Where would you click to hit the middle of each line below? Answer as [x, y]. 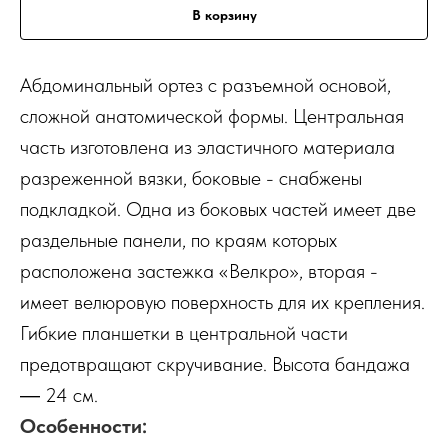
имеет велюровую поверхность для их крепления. [222, 301]
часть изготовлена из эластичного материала [207, 146]
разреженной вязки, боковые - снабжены [191, 177]
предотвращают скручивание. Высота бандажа [215, 363]
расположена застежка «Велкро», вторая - [199, 270]
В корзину [224, 14]
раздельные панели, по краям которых [178, 239]
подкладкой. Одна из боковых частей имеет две [218, 208]
